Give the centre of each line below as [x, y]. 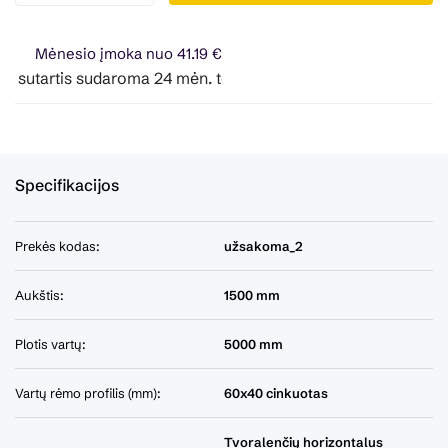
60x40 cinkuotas [276, 393]
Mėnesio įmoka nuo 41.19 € [128, 54]
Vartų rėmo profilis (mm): [88, 393]
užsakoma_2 [263, 246]
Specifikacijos [67, 185]
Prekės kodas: [57, 246]
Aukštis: [39, 295]
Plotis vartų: [50, 344]
